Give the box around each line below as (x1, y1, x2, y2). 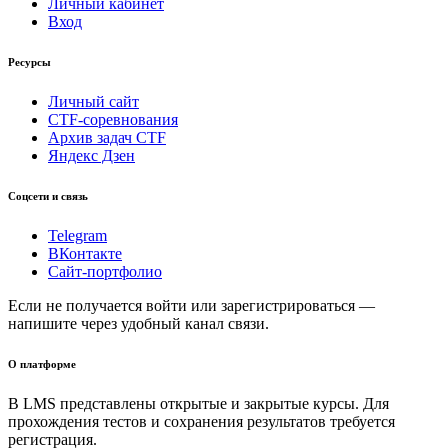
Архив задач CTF (48, 129, 166, 147)
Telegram (48, 227, 107, 245)
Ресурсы (8, 56, 51, 69)
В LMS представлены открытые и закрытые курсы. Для (8, 395, 389, 413)
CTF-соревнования (48, 111, 178, 129)
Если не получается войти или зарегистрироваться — (8, 297, 375, 315)
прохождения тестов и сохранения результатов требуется (8, 413, 395, 431)
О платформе (8, 358, 76, 371)
